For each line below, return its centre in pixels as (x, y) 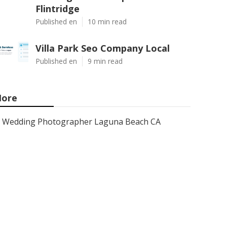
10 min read (107, 22)
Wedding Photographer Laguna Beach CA (81, 122)
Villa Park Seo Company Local (103, 48)
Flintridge (58, 9)
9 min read (105, 61)
